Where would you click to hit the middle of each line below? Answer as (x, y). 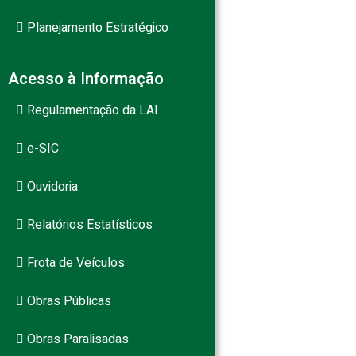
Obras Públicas (68, 301)
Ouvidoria (51, 187)
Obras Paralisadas (76, 339)
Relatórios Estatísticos (88, 225)
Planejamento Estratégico (96, 28)
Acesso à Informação (86, 79)
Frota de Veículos (74, 263)
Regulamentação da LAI (91, 110)
